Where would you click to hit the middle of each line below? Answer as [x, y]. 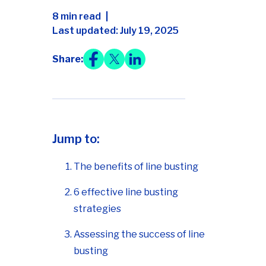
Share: [68, 59]
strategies [97, 209]
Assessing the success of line [139, 235]
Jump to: [76, 139]
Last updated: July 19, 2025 [115, 31]
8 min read [77, 17]
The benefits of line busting [136, 167]
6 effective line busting [126, 192]
